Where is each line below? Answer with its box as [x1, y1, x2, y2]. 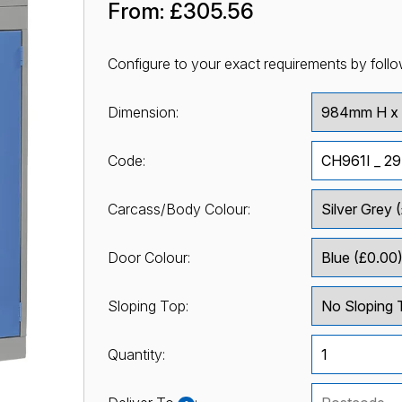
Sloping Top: [107, 296, 188, 315]
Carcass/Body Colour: [107, 199, 250, 218]
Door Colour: [107, 248, 190, 267]
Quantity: [107, 345, 165, 363]
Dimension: [107, 102, 179, 121]
